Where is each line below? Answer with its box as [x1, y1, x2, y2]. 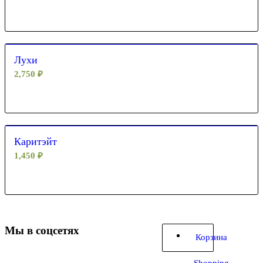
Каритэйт [14, 135, 57, 147]
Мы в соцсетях [5, 224, 79, 237]
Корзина [195, 232, 228, 242]
